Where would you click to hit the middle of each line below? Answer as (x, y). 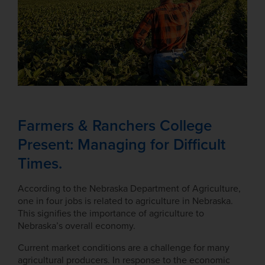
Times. (40, 164)
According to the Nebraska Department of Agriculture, (129, 189)
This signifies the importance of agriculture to (111, 214)
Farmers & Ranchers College (115, 126)
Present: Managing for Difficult (122, 145)
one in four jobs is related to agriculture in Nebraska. (125, 201)
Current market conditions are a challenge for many (124, 248)
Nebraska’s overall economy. (77, 226)
